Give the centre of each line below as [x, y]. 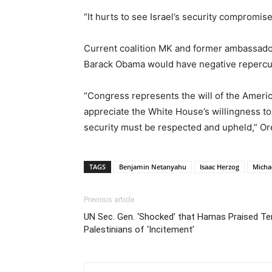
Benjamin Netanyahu [153, 167]
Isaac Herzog [219, 167]
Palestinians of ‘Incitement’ [139, 229]
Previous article [109, 200]
